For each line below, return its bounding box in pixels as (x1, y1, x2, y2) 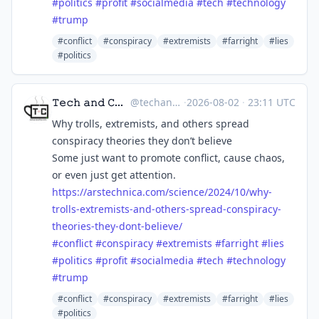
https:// (52, 185, 87, 199)
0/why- (240, 185, 272, 199)
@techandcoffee (172, 95, 180, 109)
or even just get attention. (52, 168, 176, 182)
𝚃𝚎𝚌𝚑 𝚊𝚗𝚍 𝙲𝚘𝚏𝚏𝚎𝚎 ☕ (115, 95, 123, 109)
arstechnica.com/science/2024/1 (87, 185, 240, 199)
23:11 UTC (245, 95, 296, 109)
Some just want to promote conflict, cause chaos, (52, 151, 285, 164)
